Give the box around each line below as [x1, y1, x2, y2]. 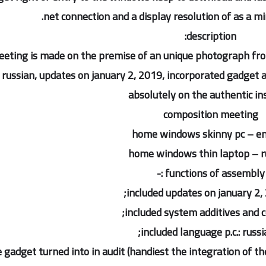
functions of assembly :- [164, 163, 265, 183]
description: [186, 26, 236, 46]
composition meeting [163, 104, 258, 124]
